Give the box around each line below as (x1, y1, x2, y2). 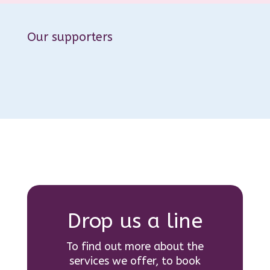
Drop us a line (67, 209, 202, 233)
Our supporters (27, 30, 113, 44)
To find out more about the (66, 240, 204, 253)
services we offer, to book (69, 254, 201, 268)
